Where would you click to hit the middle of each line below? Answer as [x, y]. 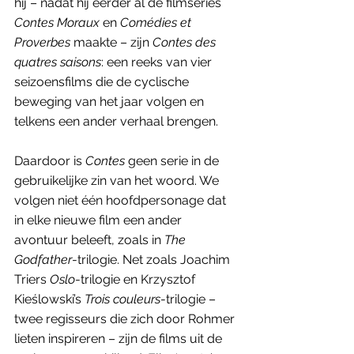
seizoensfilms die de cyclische [103, 81]
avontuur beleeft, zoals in [89, 239]
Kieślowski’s [49, 299]
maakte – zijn [111, 42]
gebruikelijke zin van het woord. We [118, 180]
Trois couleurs [122, 299]
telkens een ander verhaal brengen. [118, 121]
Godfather [43, 259]
